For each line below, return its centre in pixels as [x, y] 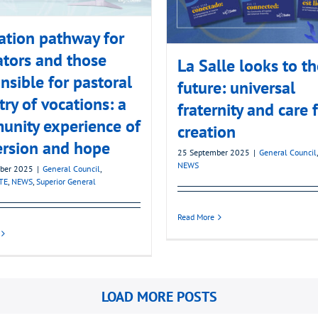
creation [207, 132]
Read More [196, 217]
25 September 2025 [214, 153]
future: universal [236, 88]
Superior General [66, 182]
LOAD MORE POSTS [159, 297]
